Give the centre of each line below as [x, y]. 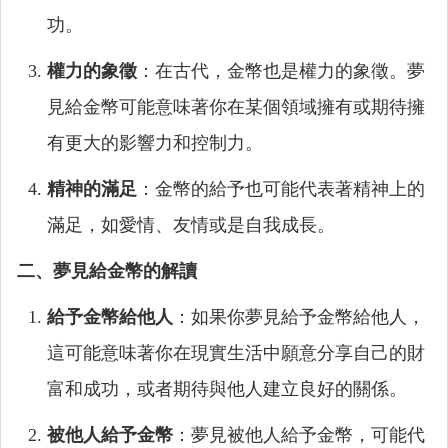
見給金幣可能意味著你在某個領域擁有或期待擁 [236, 107]
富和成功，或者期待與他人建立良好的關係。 [227, 389]
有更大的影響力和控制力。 [155, 143]
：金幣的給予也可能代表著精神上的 [281, 189]
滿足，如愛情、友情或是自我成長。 [191, 225]
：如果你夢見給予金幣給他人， [299, 317]
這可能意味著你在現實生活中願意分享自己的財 [236, 353]
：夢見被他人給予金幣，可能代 [299, 435]
